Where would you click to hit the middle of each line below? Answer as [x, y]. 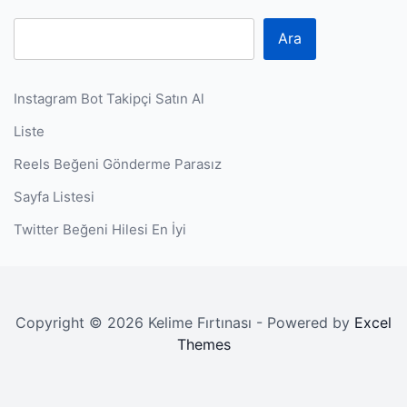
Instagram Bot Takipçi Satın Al [109, 99]
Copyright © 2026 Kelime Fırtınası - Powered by [185, 323]
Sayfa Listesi [54, 197]
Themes [203, 344]
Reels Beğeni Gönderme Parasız [118, 164]
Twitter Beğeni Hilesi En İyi [100, 229]
